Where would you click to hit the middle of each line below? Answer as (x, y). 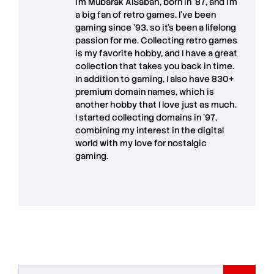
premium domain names (125, 92)
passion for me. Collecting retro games (156, 41)
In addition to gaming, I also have (143, 79)
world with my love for (121, 143)
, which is (195, 92)
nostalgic (187, 143)
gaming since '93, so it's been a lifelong (156, 28)
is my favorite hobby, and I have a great (156, 54)
